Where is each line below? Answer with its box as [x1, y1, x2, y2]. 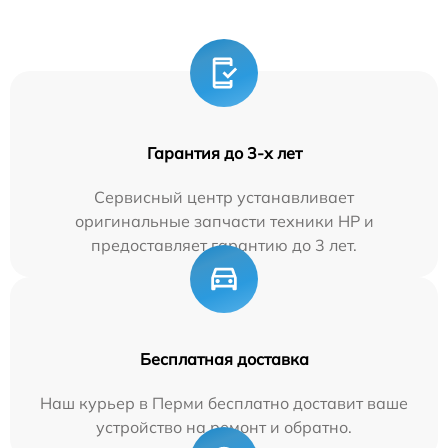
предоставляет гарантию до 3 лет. [91, 235, 357, 256]
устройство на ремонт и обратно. [96, 417, 352, 438]
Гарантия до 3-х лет [146, 143, 302, 164]
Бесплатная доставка [139, 349, 309, 370]
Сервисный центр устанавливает [94, 187, 354, 208]
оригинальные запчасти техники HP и [74, 211, 374, 232]
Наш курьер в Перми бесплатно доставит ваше [40, 393, 408, 414]
